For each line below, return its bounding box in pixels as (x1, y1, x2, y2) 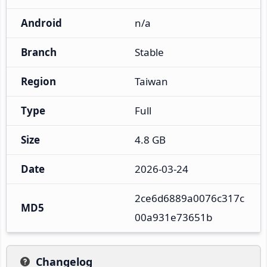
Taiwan (135, 74, 168, 88)
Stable (135, 45, 164, 59)
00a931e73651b (135, 210, 212, 224)
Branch (21, 45, 57, 59)
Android (21, 15, 62, 30)
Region (21, 74, 56, 88)
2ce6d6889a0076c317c (135, 191, 244, 205)
